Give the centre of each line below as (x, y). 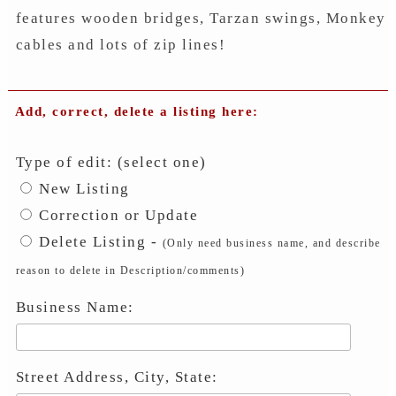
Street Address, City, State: (117, 377)
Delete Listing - (98, 241)
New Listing (82, 188)
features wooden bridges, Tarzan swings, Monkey (201, 18)
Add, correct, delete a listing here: (137, 111)
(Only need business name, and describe (271, 243)
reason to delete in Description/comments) (130, 270)
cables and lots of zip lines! (121, 44)
